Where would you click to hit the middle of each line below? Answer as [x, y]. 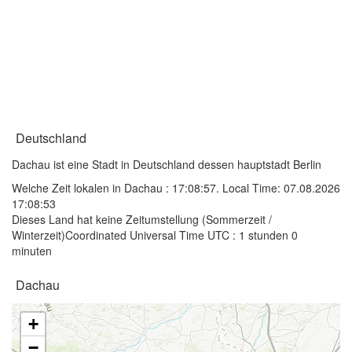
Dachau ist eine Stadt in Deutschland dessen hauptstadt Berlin [167, 164]
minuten [32, 251]
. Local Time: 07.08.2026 [278, 188]
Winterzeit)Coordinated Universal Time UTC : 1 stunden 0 [155, 235]
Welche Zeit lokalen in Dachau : [92, 188]
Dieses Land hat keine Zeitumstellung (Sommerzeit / [142, 219]
